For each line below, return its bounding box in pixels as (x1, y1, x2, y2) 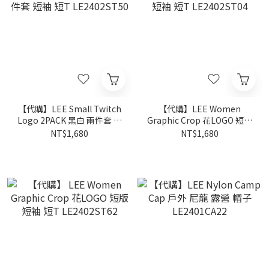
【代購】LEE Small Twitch (17, 103, 121, 115)
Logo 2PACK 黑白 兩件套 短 (17, 114, 122, 126)
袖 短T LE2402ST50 (31, 125, 107, 138)
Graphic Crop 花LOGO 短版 (147, 114, 252, 126)
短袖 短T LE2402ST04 (157, 125, 242, 138)
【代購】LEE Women (159, 103, 241, 115)
